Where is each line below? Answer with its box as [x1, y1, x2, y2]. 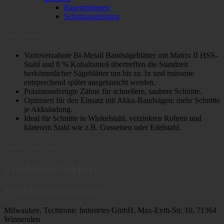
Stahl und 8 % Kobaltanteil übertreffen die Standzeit [24, 60, 188, 69]
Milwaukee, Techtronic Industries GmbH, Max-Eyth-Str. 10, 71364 [4, 206, 216, 215]
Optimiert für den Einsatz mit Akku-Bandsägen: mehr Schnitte [24, 96, 220, 105]
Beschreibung [4, 32, 42, 40]
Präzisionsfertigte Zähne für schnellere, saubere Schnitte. [24, 87, 202, 96]
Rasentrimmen [64, 2, 109, 11]
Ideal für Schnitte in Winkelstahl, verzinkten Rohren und [24, 114, 201, 123]
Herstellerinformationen [4, 185, 101, 196]
